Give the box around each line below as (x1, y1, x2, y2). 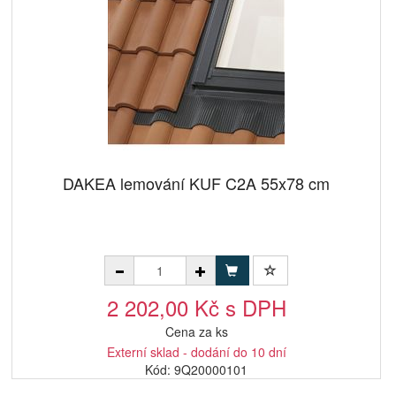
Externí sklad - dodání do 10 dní (106, 343, 286, 361)
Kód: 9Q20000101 (145, 361, 247, 378)
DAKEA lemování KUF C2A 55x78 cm (63, 171, 330, 194)
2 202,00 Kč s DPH (106, 292, 286, 323)
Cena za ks (164, 323, 228, 340)
